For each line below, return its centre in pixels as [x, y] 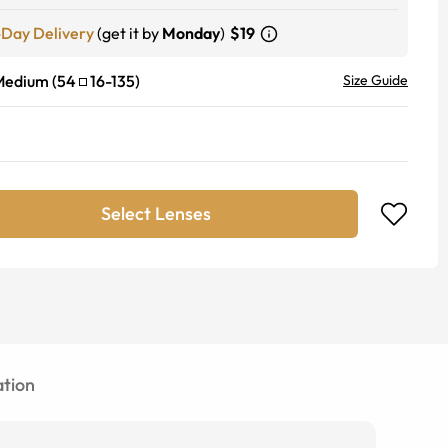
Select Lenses [156, 213]
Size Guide [375, 80]
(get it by [128, 33]
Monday [191, 33]
